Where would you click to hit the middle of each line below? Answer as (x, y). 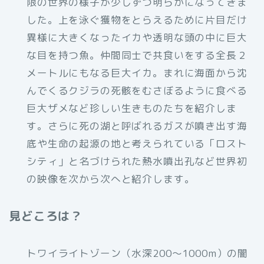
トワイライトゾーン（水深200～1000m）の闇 (138, 253)
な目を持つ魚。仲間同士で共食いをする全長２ (137, 55)
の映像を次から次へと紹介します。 (111, 179)
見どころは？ (46, 216)
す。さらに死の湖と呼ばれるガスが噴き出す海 (137, 126)
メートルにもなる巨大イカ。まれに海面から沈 (137, 73)
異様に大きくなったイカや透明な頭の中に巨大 (137, 38)
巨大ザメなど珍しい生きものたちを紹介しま (132, 108)
